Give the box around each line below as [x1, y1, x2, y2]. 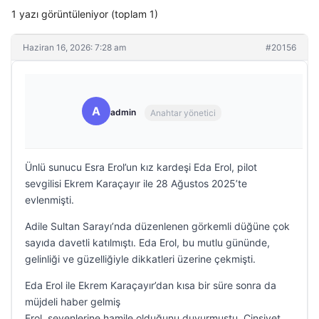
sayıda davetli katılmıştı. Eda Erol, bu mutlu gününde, [25, 236, 270, 249]
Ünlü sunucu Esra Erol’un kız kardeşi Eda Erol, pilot [25, 161, 257, 173]
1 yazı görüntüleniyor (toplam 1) [11, 8, 158, 20]
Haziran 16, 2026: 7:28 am [23, 42, 126, 53]
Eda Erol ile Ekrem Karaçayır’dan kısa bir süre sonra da [25, 279, 276, 291]
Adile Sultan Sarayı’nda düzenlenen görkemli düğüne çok [25, 220, 290, 232]
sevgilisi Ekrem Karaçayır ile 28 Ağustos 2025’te [25, 177, 247, 189]
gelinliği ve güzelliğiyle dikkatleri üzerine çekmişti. [25, 253, 256, 265]
